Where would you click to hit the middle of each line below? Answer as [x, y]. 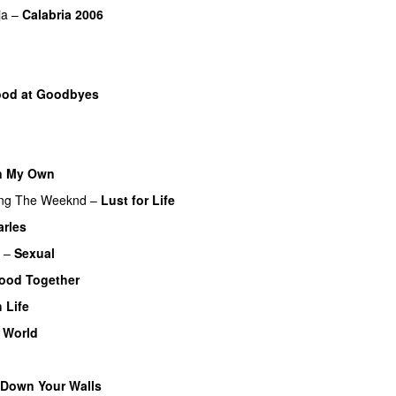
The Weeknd [51, 199]
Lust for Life [138, 199]
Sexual [34, 252]
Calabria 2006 [63, 14]
